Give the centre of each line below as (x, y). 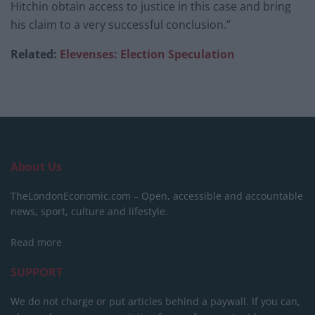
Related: (35, 54)
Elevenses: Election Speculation (147, 54)
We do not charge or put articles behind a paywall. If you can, (155, 301)
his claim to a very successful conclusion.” (121, 24)
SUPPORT (37, 272)
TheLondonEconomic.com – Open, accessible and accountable (157, 195)
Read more (36, 242)
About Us (36, 166)
